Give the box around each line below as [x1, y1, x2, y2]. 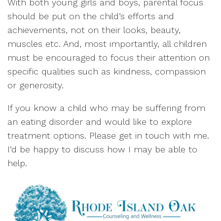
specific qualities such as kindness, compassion [7, 66, 206, 76]
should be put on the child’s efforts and [7, 11, 174, 21]
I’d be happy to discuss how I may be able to [7, 144, 197, 154]
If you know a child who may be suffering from [7, 103, 205, 113]
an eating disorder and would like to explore [7, 116, 192, 127]
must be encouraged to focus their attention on [7, 52, 210, 63]
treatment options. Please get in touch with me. [7, 130, 209, 141]
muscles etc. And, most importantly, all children [7, 38, 207, 49]
